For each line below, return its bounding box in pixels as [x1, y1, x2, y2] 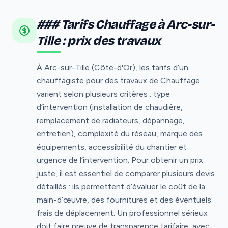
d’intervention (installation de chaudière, [37, 102, 183, 112]
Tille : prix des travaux [37, 33, 161, 48]
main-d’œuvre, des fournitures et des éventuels [37, 194, 211, 205]
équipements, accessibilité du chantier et [37, 141, 187, 152]
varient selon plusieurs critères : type [37, 89, 170, 99]
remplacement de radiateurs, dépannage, [37, 115, 185, 125]
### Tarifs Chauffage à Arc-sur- [37, 17, 215, 32]
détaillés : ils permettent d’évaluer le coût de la [37, 181, 205, 191]
